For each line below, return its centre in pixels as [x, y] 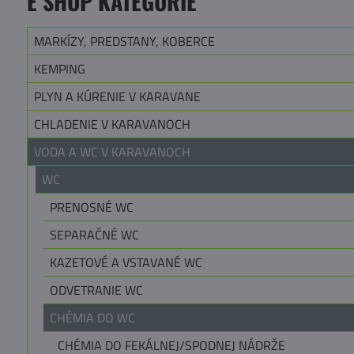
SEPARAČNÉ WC [94, 234]
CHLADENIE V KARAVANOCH [112, 124]
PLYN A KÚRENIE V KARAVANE [117, 96]
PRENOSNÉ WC [91, 207]
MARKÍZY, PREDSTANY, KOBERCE [124, 41]
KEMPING [59, 68]
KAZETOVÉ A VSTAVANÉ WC [126, 262]
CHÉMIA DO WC [92, 317]
